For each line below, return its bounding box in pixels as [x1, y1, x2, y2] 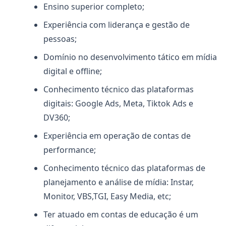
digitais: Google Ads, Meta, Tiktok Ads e [43, 98, 193, 109]
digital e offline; [43, 66, 102, 77]
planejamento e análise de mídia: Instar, [43, 177, 194, 188]
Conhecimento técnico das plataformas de [43, 162, 205, 174]
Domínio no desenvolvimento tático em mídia [43, 51, 217, 63]
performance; [43, 144, 96, 155]
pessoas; [43, 33, 77, 44]
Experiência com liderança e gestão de [43, 19, 190, 30]
